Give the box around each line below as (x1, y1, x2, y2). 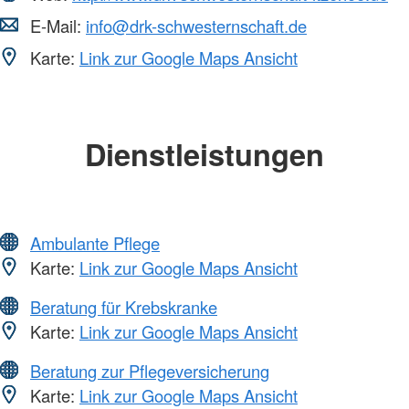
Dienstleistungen (85, 132, 324, 176)
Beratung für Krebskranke (30, 294, 217, 319)
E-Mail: (26, 14, 86, 38)
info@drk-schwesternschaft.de (86, 14, 307, 38)
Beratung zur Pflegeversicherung (30, 358, 269, 383)
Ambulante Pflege (30, 230, 160, 255)
